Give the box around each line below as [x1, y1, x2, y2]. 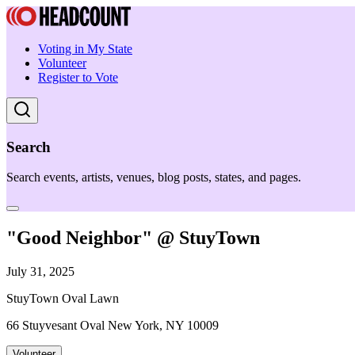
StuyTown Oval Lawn [6, 292, 119, 306]
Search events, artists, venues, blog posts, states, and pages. [6, 170, 301, 185]
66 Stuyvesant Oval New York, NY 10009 [6, 319, 219, 333]
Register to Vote [38, 71, 118, 84]
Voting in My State [38, 42, 132, 55]
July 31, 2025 [6, 265, 74, 279]
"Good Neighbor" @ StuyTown [6, 227, 260, 249]
